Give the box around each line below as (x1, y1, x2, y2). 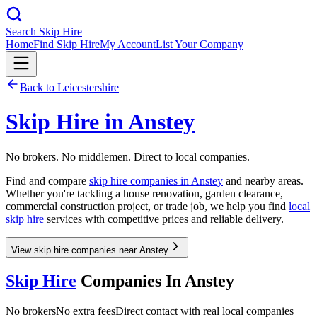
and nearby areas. (223, 174, 304, 187)
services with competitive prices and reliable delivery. (44, 212, 284, 225)
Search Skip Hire (6, 25, 82, 38)
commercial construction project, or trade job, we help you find (6, 200, 289, 212)
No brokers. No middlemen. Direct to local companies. (6, 150, 250, 163)
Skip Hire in (6, 109, 128, 135)
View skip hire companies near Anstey (11, 244, 168, 255)
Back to (20, 81, 57, 93)
